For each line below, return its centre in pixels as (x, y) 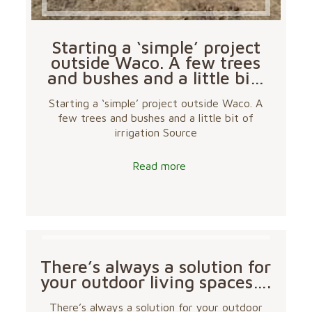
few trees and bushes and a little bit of (156, 118)
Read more (159, 166)
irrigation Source (156, 133)
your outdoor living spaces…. (156, 282)
